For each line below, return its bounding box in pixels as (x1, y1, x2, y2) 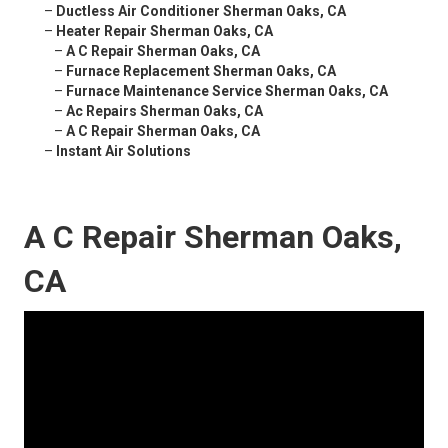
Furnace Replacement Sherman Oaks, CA (66, 63, 336, 80)
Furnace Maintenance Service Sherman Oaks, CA (66, 83, 388, 100)
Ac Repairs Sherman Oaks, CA (66, 103, 263, 120)
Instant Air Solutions (56, 143, 191, 160)
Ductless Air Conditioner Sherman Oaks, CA (56, 3, 346, 20)
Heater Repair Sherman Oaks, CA (56, 23, 273, 40)
